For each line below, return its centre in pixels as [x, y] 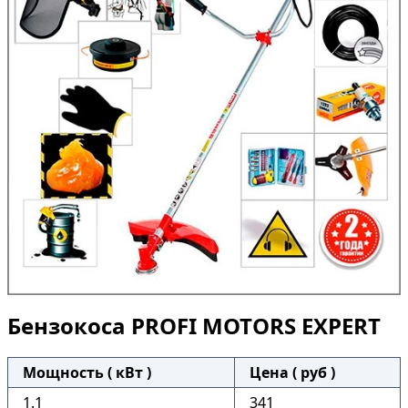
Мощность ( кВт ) [87, 372]
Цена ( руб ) [292, 372]
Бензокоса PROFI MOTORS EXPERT [194, 326]
